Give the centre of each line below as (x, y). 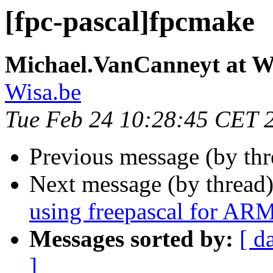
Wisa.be (43, 92)
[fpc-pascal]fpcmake (130, 21)
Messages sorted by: (131, 239)
